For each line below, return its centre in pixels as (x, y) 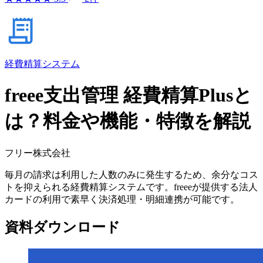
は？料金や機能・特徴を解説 (128, 121)
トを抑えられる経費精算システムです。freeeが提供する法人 (131, 187)
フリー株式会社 (38, 153)
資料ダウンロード (63, 227)
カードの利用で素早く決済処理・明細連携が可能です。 (122, 199)
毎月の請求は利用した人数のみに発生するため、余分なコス (131, 174)
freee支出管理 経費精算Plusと (129, 95)
